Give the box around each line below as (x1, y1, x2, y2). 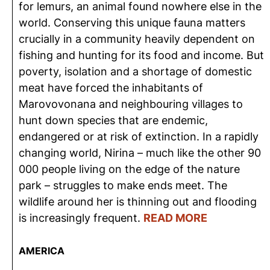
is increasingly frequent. (19, 212, 143, 224)
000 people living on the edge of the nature (19, 163, 240, 175)
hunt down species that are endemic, (19, 114, 208, 127)
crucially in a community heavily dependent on (19, 33, 255, 45)
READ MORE (143, 212, 207, 224)
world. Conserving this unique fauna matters (19, 16, 245, 29)
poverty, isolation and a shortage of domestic (19, 65, 252, 78)
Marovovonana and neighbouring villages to (19, 98, 243, 110)
